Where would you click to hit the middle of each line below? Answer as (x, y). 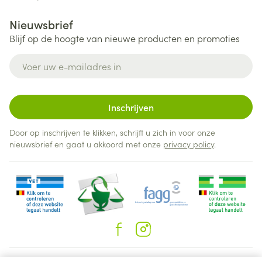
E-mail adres (37, 59)
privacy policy (189, 144)
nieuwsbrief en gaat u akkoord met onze (86, 144)
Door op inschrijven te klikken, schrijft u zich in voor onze (112, 132)
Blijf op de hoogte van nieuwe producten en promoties (125, 38)
